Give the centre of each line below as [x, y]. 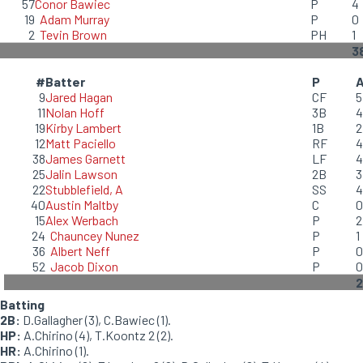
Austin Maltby [82, 205]
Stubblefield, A [84, 189]
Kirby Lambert [83, 128]
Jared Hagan [79, 97]
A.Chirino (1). [55, 350]
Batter [65, 81]
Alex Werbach [82, 220]
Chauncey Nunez [95, 235]
